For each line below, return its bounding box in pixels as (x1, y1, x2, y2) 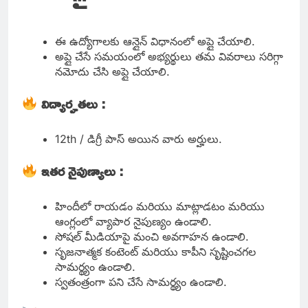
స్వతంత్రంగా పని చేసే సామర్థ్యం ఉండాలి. (55, 275, 227, 289)
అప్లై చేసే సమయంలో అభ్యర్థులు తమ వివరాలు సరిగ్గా (55, 49, 283, 64)
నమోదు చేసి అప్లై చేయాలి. (55, 65, 170, 79)
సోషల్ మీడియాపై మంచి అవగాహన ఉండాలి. (55, 230, 249, 244)
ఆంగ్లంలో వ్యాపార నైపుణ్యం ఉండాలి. (55, 214, 212, 229)
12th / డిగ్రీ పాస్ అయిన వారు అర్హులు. (55, 132, 222, 146)
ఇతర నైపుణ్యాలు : (41, 157, 127, 184)
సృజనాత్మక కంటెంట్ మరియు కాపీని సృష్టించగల (55, 245, 256, 259)
